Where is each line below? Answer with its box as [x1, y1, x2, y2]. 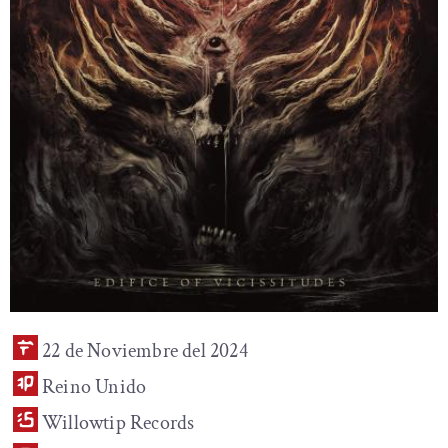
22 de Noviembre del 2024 [42, 338, 248, 364]
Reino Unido [42, 374, 147, 400]
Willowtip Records [42, 410, 195, 436]
